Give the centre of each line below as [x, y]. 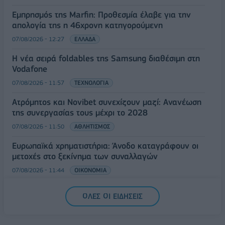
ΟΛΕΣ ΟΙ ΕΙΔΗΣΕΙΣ [113, 196]
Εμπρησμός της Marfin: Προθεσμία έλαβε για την [101, 15]
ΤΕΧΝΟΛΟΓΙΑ [91, 83]
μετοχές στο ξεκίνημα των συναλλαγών [85, 156]
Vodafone [30, 69]
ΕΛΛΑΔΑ [85, 39]
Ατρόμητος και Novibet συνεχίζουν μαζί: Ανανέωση [107, 102]
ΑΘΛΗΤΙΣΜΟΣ [92, 126]
